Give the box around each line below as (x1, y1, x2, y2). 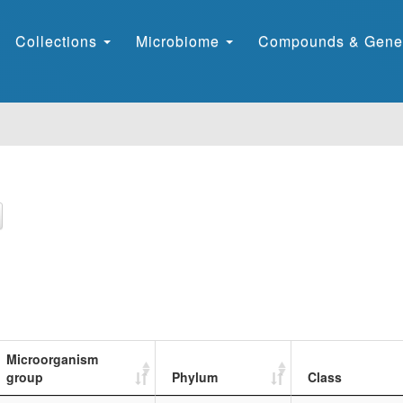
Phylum (172, 368, 218, 386)
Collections (15, 30, 102, 51)
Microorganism (6, 350, 98, 368)
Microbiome (136, 30, 224, 51)
